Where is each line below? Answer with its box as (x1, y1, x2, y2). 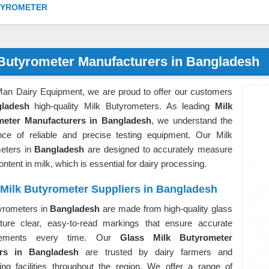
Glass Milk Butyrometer (119, 232, 233, 243)
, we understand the (151, 115, 232, 125)
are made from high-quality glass (103, 204, 232, 214)
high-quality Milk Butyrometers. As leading (29, 101, 216, 111)
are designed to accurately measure (88, 144, 233, 154)
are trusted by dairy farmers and (79, 247, 232, 257)
